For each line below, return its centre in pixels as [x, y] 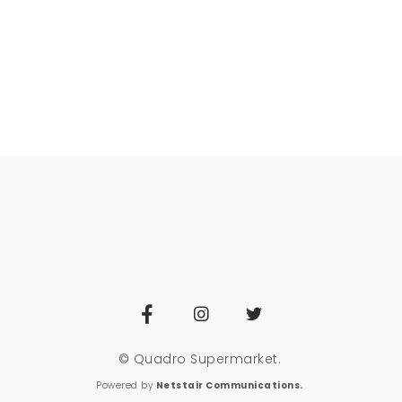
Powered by [126, 385]
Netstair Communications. [229, 385]
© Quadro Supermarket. [200, 359]
